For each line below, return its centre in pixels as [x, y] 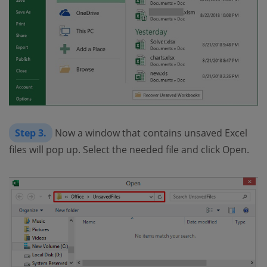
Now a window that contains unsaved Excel [150, 133]
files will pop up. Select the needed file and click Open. [129, 150]
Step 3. [31, 133]
